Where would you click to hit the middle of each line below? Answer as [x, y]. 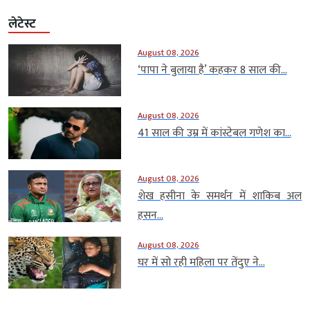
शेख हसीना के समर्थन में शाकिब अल [219, 197]
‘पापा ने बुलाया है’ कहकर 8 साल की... [212, 71]
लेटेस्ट [22, 25]
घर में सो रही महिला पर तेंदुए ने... [201, 263]
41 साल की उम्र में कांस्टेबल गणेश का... [214, 134]
